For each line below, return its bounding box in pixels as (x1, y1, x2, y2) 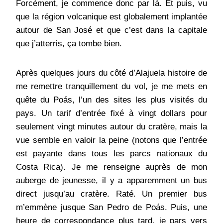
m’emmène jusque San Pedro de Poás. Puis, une (16, 203, 207, 213)
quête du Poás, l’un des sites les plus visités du (16, 95, 207, 105)
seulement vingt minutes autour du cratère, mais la (16, 122, 207, 132)
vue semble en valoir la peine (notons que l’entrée (16, 135, 207, 145)
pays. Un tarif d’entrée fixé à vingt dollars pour (16, 109, 207, 118)
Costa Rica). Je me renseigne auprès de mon (16, 162, 207, 172)
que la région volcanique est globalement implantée (16, 12, 207, 22)
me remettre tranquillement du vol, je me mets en (16, 82, 207, 92)
